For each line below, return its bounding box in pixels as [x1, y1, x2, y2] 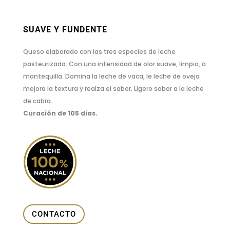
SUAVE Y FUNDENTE [23, 25, 107, 35]
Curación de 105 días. [23, 109, 98, 118]
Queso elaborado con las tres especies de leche [23, 47, 176, 56]
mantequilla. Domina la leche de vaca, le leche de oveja [23, 72, 200, 81]
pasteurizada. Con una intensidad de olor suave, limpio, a [23, 60, 206, 69]
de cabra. [23, 97, 52, 106]
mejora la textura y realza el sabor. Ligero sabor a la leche [23, 84, 204, 93]
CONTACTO [31, 209, 76, 219]
